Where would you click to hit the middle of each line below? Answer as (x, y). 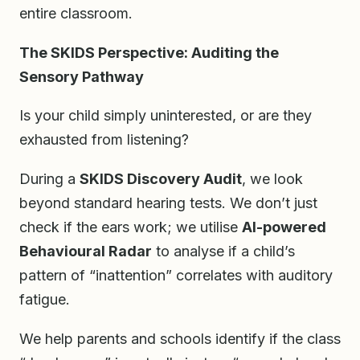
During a (49, 179)
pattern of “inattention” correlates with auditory (176, 276)
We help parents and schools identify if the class (180, 339)
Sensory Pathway (82, 76)
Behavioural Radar (86, 252)
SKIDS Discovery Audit (161, 179)
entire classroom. (76, 13)
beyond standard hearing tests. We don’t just (168, 203)
